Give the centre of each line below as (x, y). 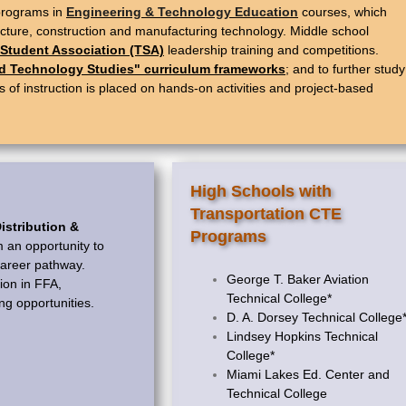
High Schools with (261, 192)
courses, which (343, 12)
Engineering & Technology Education (182, 12)
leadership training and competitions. (271, 50)
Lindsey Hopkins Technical (302, 337)
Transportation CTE (266, 214)
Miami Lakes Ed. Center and (308, 375)
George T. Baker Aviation (297, 280)
